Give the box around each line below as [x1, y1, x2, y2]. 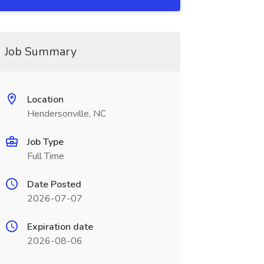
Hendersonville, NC [27, 107, 106, 120]
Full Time [27, 150, 64, 163]
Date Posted [27, 178, 81, 191]
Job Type [27, 136, 64, 148]
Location [27, 93, 64, 106]
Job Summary [4, 44, 77, 60]
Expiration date [27, 220, 93, 233]
